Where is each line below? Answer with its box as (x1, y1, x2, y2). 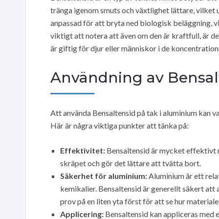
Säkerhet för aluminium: (60, 171, 147, 180)
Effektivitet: (60, 145, 105, 155)
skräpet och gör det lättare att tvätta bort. (60, 158, 201, 168)
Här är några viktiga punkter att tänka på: (50, 120, 189, 130)
